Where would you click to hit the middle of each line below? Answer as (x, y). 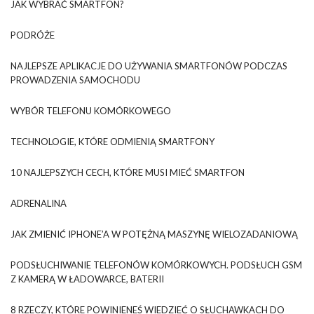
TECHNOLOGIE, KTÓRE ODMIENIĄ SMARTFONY (112, 141)
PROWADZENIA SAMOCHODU (75, 80)
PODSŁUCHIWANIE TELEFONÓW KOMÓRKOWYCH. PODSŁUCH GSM (156, 265)
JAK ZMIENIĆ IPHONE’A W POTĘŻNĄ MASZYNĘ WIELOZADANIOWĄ (154, 234)
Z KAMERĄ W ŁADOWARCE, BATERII (87, 279)
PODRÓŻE (33, 35)
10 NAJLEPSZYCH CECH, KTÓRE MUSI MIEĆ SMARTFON (128, 172)
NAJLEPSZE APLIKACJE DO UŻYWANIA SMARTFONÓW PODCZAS (149, 66)
